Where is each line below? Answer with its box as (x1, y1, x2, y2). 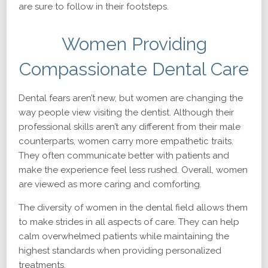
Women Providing (61, 33, 207, 54)
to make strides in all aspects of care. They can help (19, 217, 239, 227)
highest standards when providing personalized (19, 245, 221, 256)
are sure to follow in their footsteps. (19, 1, 169, 12)
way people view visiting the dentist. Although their (19, 107, 234, 118)
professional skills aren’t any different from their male (19, 121, 240, 132)
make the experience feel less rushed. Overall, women (19, 165, 248, 175)
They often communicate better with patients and (19, 150, 229, 161)
